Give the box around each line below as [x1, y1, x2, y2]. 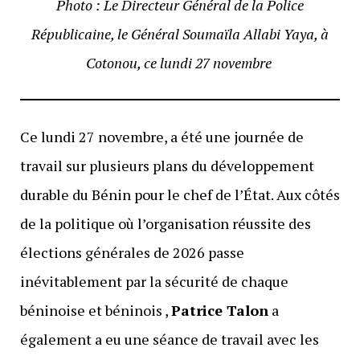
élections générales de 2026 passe [19, 242, 244, 262]
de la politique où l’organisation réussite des [19, 213, 311, 233]
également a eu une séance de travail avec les [19, 329, 319, 349]
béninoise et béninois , [19, 300, 171, 320]
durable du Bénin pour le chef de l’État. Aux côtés [19, 184, 340, 204]
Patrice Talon [170, 300, 268, 320]
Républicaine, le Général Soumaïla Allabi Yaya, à [31, 23, 329, 43]
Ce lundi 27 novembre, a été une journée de [19, 126, 304, 146]
